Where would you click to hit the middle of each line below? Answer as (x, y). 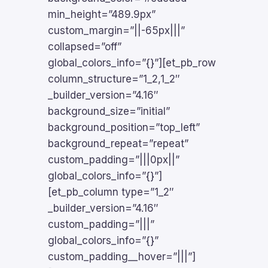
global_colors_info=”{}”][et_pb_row (132, 63)
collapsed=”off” (85, 47)
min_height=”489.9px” (102, 14)
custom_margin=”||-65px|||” (116, 31)
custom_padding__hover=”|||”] (122, 257)
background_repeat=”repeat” (118, 144)
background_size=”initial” (109, 111)
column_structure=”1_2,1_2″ (114, 79)
